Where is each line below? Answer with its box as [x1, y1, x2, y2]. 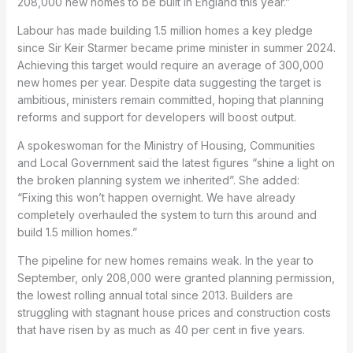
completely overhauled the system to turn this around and [17, 207, 317, 221]
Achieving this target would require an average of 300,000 [17, 58, 324, 72]
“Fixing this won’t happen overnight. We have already [17, 190, 295, 204]
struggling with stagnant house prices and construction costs [17, 305, 331, 319]
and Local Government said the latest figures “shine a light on [17, 155, 335, 169]
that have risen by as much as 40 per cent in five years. [17, 322, 305, 336]
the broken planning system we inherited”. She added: [17, 173, 299, 187]
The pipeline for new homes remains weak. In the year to [17, 253, 314, 267]
